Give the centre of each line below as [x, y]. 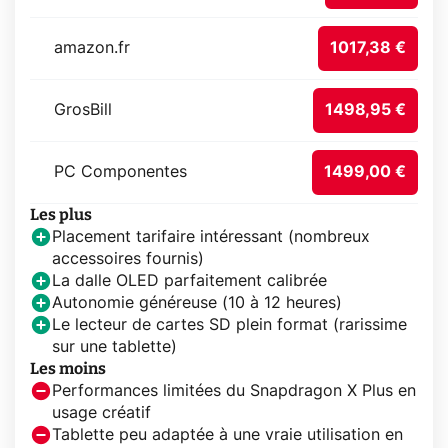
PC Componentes [120, 172]
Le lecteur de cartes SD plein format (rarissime [229, 325]
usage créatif [101, 413]
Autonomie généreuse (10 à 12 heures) [197, 303]
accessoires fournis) [128, 259]
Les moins [68, 369]
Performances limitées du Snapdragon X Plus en [234, 391]
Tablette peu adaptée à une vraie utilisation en [227, 435]
